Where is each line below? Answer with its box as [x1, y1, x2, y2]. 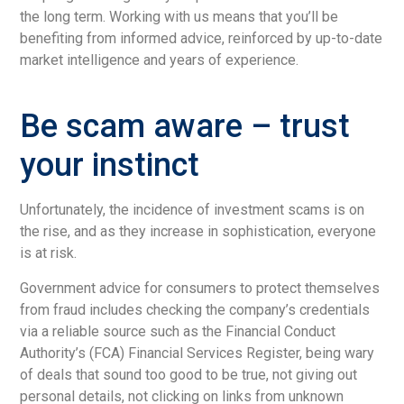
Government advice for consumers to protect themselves [20, 279, 381, 297]
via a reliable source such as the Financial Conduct [20, 322, 336, 340]
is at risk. [20, 244, 78, 262]
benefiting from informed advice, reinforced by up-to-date [20, 30, 383, 48]
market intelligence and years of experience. [20, 51, 299, 69]
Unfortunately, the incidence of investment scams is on [20, 201, 365, 219]
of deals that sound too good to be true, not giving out [20, 365, 358, 383]
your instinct [20, 146, 200, 185]
